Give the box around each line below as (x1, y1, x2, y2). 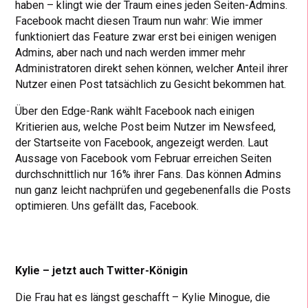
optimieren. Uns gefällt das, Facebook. (15, 199, 199, 212)
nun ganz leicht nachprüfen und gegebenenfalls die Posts (15, 183, 291, 197)
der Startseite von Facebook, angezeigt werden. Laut (15, 135, 269, 149)
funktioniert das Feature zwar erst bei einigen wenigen (15, 30, 277, 43)
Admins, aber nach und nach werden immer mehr (15, 45, 246, 59)
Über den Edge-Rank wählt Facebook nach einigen (15, 104, 255, 118)
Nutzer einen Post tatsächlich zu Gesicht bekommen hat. (15, 77, 287, 91)
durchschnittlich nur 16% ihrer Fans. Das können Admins (15, 167, 282, 181)
